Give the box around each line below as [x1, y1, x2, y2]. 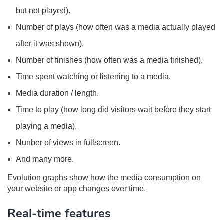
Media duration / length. [16, 89, 99, 97]
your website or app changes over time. [7, 184, 146, 193]
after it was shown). [16, 39, 84, 48]
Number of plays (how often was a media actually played [16, 23, 215, 31]
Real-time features [7, 205, 111, 221]
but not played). [16, 6, 70, 15]
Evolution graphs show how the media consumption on [7, 173, 201, 182]
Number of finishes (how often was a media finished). [16, 56, 203, 64]
